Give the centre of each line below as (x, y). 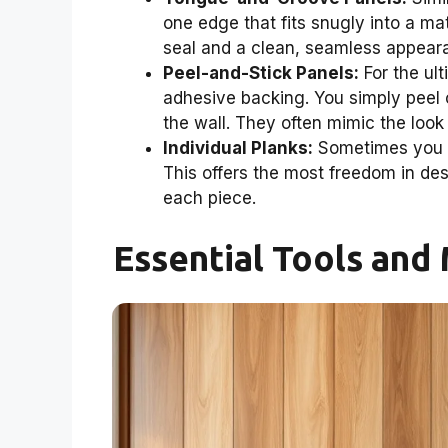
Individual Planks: (238, 148)
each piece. (209, 198)
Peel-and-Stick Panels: (261, 73)
